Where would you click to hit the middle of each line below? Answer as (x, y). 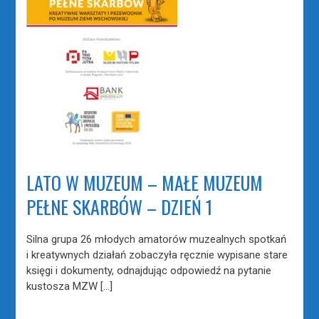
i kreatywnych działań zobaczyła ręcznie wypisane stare (157, 255)
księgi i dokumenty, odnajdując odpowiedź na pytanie (149, 271)
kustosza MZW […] (70, 287)
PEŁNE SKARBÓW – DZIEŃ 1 (120, 207)
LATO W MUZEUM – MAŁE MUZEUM (145, 183)
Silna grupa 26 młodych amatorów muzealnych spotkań (157, 240)
